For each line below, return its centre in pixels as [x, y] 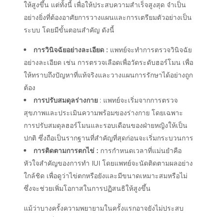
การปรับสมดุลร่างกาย [66, 100]
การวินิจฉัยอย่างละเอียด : [71, 49]
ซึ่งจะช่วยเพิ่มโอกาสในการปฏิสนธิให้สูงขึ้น [88, 188]
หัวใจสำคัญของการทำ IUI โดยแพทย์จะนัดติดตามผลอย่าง [108, 163]
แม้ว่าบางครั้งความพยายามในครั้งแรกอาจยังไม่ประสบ [104, 208]
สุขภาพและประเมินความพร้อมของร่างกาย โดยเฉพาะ [103, 112]
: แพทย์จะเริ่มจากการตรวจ [138, 100]
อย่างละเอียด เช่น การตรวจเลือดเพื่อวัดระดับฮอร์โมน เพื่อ [108, 62]
